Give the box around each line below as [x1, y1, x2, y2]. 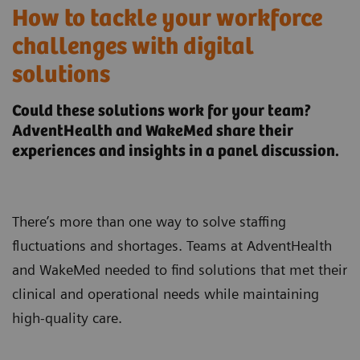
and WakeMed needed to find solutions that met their [12, 261, 347, 279]
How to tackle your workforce [12, 6, 322, 33]
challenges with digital [12, 34, 254, 61]
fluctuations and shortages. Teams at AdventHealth [12, 237, 332, 255]
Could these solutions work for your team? [12, 102, 312, 121]
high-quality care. [12, 309, 122, 327]
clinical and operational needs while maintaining [12, 285, 319, 303]
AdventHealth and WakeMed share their [12, 122, 293, 141]
